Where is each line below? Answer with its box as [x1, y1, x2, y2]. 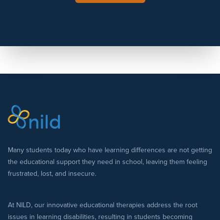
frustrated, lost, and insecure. [8, 168, 96, 179]
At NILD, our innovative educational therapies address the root [8, 200, 197, 211]
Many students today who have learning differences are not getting [8, 145, 212, 156]
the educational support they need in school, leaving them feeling [8, 157, 207, 167]
